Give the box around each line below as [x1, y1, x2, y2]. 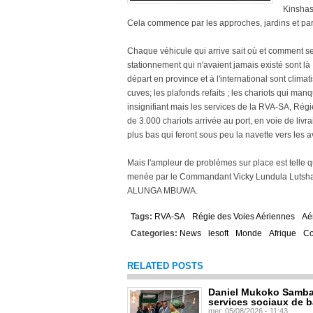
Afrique [269, 228, 296, 238]
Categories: [131, 228, 180, 238]
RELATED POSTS [127, 261, 203, 271]
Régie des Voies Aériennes [192, 212, 295, 221]
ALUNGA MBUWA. [127, 186, 198, 196]
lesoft [208, 228, 228, 238]
